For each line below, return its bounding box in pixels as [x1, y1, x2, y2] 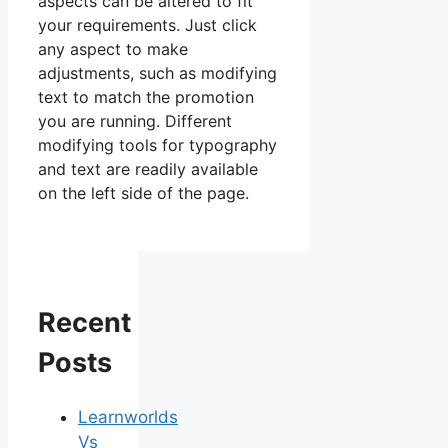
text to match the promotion [38, 86, 254, 107]
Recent [38, 305, 131, 339]
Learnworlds [78, 407, 178, 428]
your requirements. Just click [38, 14, 257, 35]
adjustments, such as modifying [38, 62, 277, 83]
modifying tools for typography [38, 134, 277, 155]
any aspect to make [38, 38, 188, 59]
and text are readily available [38, 158, 258, 179]
